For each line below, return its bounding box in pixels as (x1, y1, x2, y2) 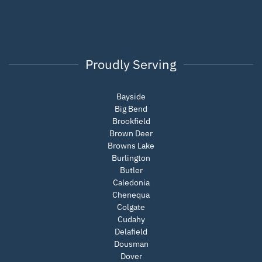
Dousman (113, 239, 149, 250)
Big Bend (115, 104, 147, 115)
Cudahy (117, 214, 145, 225)
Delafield (115, 226, 147, 237)
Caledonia (112, 177, 150, 188)
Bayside (116, 91, 146, 102)
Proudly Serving (85, 56, 177, 73)
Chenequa (112, 189, 150, 201)
